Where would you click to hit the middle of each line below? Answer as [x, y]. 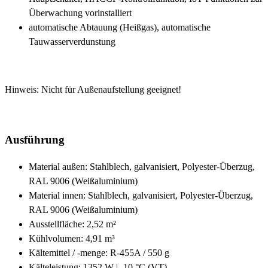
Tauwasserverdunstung [72, 41]
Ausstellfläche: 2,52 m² [72, 224]
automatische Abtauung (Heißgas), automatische [120, 27]
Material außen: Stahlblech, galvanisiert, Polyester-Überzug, [142, 167]
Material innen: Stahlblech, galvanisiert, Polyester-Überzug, [141, 196]
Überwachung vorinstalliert [80, 13]
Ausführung [35, 140]
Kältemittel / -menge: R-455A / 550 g [99, 253]
